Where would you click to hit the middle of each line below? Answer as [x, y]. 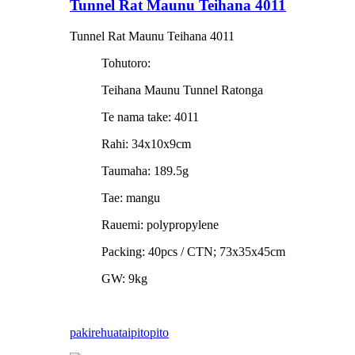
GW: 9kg [124, 278]
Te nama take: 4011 [150, 116]
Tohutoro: [126, 63]
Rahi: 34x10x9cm [146, 143]
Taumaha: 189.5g [145, 170]
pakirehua [94, 332]
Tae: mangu [131, 197]
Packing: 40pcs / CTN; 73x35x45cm [193, 251]
